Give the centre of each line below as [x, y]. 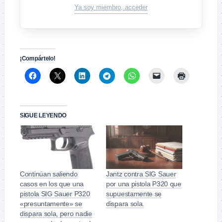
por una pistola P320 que [144, 184]
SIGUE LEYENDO [43, 115]
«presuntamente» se [51, 203]
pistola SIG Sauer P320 [55, 194]
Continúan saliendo [49, 174]
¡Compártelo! [38, 58]
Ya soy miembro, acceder [111, 7]
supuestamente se [134, 194]
